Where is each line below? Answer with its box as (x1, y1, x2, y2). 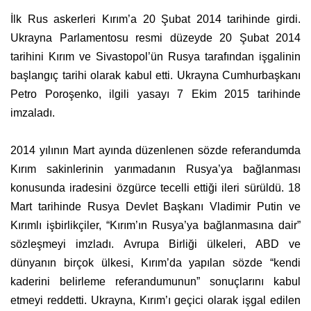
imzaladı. (10, 107, 55, 119)
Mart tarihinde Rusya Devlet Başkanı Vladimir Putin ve (10, 201, 301, 213)
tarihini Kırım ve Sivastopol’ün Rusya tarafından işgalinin (10, 51, 301, 63)
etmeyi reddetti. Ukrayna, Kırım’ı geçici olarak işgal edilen (10, 294, 301, 307)
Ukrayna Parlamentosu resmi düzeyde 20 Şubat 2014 (10, 32, 301, 44)
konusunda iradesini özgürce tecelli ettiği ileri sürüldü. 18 (10, 182, 301, 194)
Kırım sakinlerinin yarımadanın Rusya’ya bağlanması (10, 163, 301, 176)
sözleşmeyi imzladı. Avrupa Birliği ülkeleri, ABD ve (10, 238, 301, 251)
